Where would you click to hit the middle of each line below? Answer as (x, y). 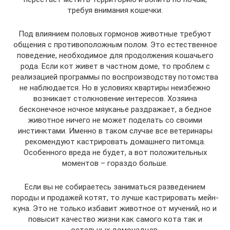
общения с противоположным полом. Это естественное (115, 44)
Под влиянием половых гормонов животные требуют (115, 34)
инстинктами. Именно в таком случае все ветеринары (115, 131)
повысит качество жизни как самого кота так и (115, 219)
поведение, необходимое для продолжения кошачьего (115, 55)
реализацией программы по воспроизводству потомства (115, 77)
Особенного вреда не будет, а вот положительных (115, 152)
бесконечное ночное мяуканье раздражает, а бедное (115, 109)
